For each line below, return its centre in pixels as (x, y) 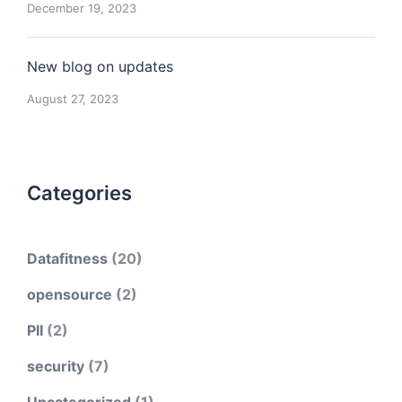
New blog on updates (100, 66)
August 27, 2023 (73, 99)
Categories (79, 193)
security (56, 366)
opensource (70, 294)
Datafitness (67, 258)
